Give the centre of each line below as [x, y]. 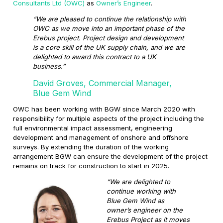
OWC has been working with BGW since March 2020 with [104, 109]
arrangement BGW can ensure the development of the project [111, 156]
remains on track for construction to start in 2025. [92, 166]
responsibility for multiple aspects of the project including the [109, 118]
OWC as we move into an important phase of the [109, 29]
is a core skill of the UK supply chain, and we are [109, 48]
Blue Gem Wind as [135, 200]
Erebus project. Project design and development [109, 38]
